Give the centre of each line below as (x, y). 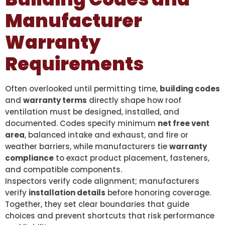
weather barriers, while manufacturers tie (87, 147)
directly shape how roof (134, 100)
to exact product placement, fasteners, (132, 158)
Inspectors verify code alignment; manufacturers (102, 181)
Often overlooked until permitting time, (82, 89)
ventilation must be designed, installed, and (92, 112)
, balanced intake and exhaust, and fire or (106, 135)
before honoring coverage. (158, 193)
